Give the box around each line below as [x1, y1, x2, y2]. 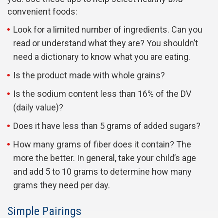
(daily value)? [13, 102, 63, 113]
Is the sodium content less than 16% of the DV [13, 89, 191, 99]
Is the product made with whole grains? [13, 70, 165, 81]
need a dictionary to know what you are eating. [13, 52, 190, 62]
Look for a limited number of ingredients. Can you [13, 24, 202, 35]
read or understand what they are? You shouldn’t [13, 38, 198, 49]
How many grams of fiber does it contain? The [13, 139, 191, 150]
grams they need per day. [13, 180, 110, 191]
